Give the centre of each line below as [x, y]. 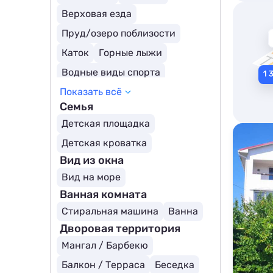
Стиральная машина [110, 211]
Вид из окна [92, 160]
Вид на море [91, 177]
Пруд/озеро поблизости [119, 33]
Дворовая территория [120, 229]
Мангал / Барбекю [105, 245]
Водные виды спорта [111, 72]
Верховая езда [97, 14]
